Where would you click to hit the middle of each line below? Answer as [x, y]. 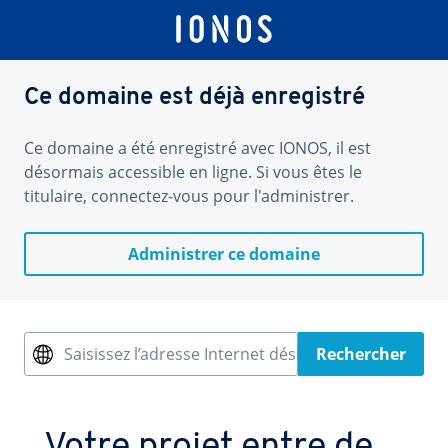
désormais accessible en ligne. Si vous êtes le [193, 172]
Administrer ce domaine [224, 254]
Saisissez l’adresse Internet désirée [194, 354]
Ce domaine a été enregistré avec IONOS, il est [197, 148]
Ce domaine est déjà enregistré [194, 98]
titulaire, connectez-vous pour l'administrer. [189, 196]
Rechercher [361, 354]
